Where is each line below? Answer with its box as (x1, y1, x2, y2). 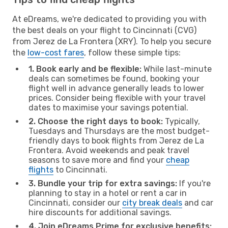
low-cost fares (27, 47, 84, 58)
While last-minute (141, 64, 212, 74)
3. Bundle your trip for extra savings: (28, 178, 177, 188)
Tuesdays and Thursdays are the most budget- (28, 126, 210, 136)
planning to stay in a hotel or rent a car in (28, 188, 187, 198)
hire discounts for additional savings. (28, 207, 172, 217)
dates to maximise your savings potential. (28, 102, 188, 112)
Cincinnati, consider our (28, 197, 122, 208)
